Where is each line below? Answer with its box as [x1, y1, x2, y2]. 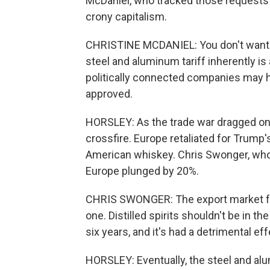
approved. [86, 87, 133, 100]
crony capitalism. [86, 10, 167, 23]
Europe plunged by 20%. [86, 165, 199, 177]
